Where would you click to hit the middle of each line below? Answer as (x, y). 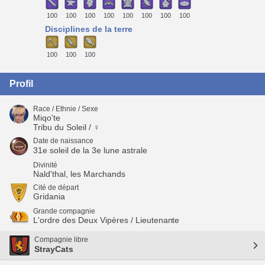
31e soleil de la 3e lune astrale (90, 150)
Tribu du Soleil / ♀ (67, 127)
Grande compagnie (64, 211)
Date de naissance (63, 140)
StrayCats (54, 249)
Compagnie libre (61, 240)
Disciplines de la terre (89, 29)
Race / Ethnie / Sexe (66, 109)
